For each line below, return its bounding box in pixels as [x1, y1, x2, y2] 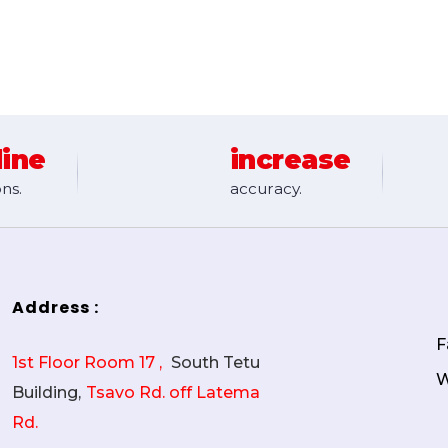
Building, [11, 382, 81, 402]
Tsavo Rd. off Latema [85, 382, 260, 402]
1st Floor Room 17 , [11, 352, 166, 372]
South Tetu [170, 352, 260, 372]
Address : [11, 295, 99, 319]
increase [229, 143, 351, 177]
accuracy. [229, 179, 303, 199]
